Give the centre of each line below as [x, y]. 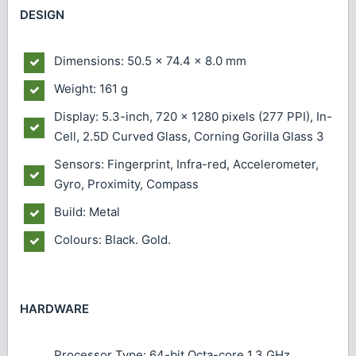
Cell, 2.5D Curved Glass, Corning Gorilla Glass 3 [189, 136]
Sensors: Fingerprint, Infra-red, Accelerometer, [186, 164]
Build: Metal [87, 211]
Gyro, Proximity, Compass [126, 184]
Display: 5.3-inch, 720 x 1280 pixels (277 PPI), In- [193, 116]
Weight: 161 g [91, 88]
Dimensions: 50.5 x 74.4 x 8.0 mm [150, 60]
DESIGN [42, 15]
